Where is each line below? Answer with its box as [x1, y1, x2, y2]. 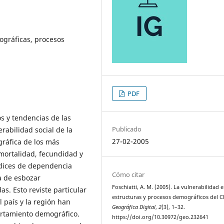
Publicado [112, 124, 142, 133]
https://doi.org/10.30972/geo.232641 [112, 213, 209, 220]
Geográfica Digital [112, 203, 156, 210]
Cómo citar [112, 169, 145, 179]
